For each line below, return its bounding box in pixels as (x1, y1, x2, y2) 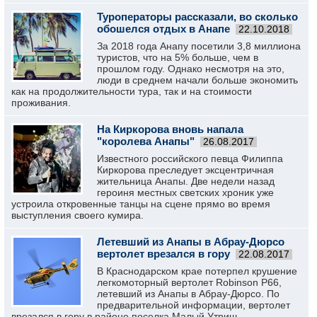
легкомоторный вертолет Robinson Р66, (97, 277, 282, 288)
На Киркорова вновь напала (97, 123, 243, 135)
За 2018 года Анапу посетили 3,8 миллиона (97, 40, 301, 52)
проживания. (11, 97, 71, 108)
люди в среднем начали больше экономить (97, 74, 298, 86)
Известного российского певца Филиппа (97, 153, 283, 164)
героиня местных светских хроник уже (97, 187, 274, 198)
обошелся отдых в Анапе (97, 23, 230, 35)
